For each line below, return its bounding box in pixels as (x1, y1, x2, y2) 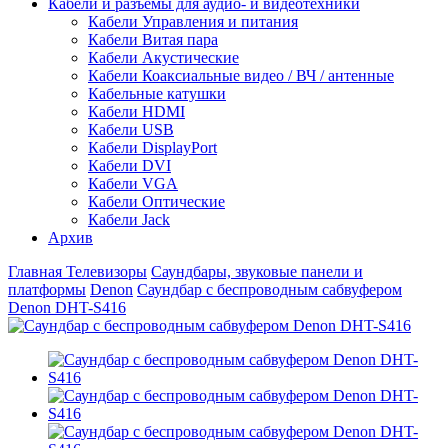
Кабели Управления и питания (88, 12, 298, 30)
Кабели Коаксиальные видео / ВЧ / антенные (88, 66, 394, 84)
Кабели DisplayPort (88, 138, 217, 156)
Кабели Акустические (88, 48, 239, 66)
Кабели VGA (88, 174, 178, 192)
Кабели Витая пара (88, 30, 218, 48)
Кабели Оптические (88, 192, 225, 210)
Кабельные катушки (88, 84, 226, 102)
